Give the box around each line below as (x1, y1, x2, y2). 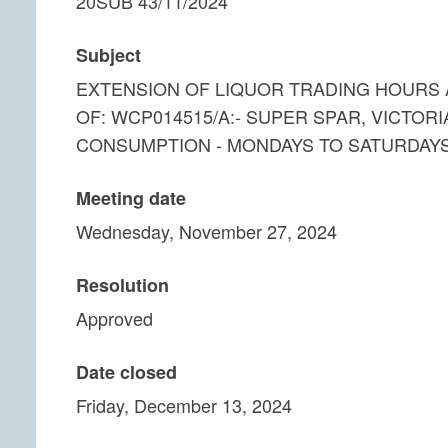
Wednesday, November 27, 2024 (76, 218, 337, 244)
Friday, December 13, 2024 (76, 392, 292, 418)
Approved (76, 305, 153, 331)
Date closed (76, 359, 177, 385)
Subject (76, 42, 141, 68)
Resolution (76, 272, 169, 298)
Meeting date (76, 185, 186, 211)
